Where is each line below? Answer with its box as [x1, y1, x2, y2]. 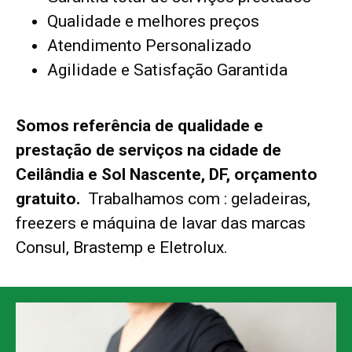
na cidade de [187, 141, 281, 160]
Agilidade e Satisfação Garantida [47, 60, 291, 80]
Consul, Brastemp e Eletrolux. [16, 238, 228, 258]
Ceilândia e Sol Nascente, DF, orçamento [16, 165, 317, 185]
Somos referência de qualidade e [16, 116, 263, 136]
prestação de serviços [16, 141, 187, 160]
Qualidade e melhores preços [47, 12, 259, 31]
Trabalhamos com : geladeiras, [84, 189, 310, 209]
